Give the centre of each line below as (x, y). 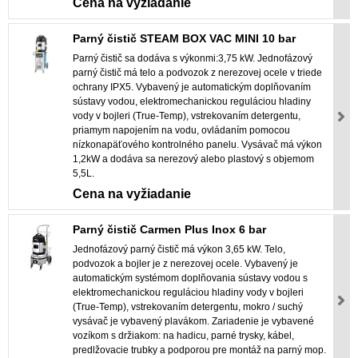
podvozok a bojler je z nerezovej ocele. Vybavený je (185, 264)
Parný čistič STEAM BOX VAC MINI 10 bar (184, 39)
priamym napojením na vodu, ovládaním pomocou (181, 131)
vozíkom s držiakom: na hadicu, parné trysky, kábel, (183, 336)
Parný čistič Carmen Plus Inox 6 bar (169, 230)
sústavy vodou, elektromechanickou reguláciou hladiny (192, 102)
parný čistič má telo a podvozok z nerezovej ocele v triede (197, 73)
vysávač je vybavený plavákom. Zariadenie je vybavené (193, 322)
